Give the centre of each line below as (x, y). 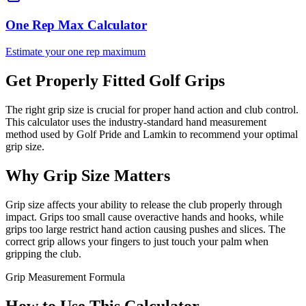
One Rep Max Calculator (76, 25)
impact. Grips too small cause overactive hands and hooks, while (144, 217)
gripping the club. (43, 253)
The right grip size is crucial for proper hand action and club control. (152, 110)
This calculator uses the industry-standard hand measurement (136, 122)
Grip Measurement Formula (65, 277)
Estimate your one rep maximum (75, 52)
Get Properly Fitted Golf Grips (115, 81)
